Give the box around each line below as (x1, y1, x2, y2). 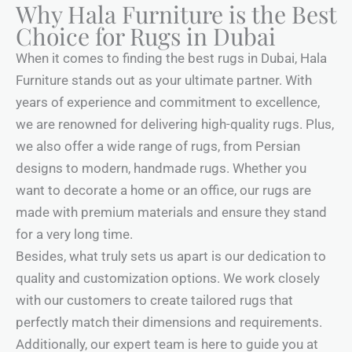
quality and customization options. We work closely (16, 270, 320, 287)
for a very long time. (16, 226, 133, 243)
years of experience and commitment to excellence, (16, 94, 320, 111)
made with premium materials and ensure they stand (16, 204, 327, 221)
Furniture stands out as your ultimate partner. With (16, 72, 312, 89)
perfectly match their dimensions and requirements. (16, 314, 322, 331)
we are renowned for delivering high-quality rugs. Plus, (16, 116, 334, 133)
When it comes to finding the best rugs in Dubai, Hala (16, 50, 327, 67)
